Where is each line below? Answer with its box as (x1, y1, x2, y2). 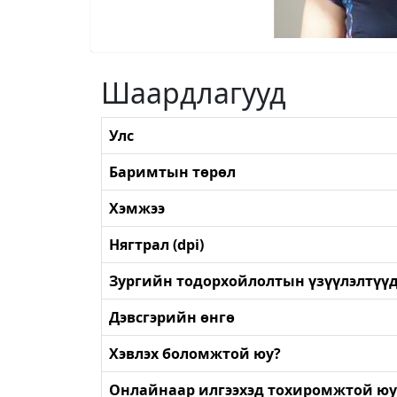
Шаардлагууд (101, 73, 286, 112)
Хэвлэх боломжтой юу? (109, 343, 281, 363)
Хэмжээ (109, 198, 165, 218)
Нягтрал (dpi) (109, 234, 204, 254)
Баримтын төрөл (109, 161, 236, 182)
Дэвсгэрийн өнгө (109, 307, 235, 327)
